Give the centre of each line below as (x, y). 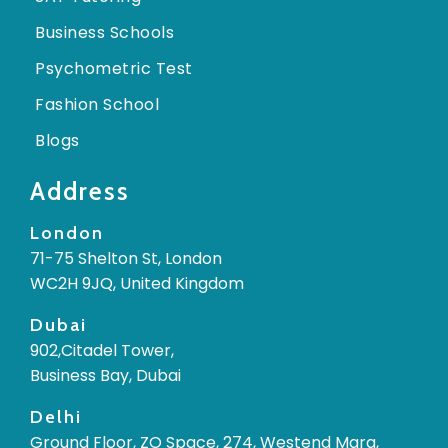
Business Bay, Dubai (105, 376)
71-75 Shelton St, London (126, 259)
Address (80, 191)
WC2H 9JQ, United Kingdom (137, 284)
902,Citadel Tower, (102, 351)
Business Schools (104, 33)
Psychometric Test (114, 69)
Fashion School (97, 105)
